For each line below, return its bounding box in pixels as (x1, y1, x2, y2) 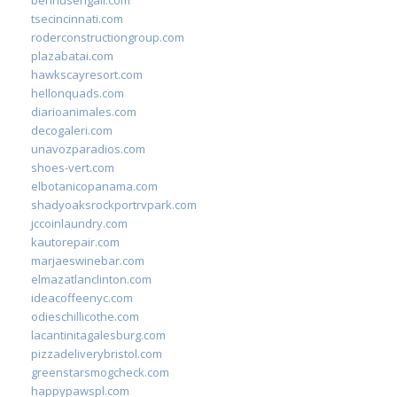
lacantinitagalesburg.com (31, 326, 166, 343)
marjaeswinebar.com (31, 252, 144, 269)
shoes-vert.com (31, 159, 114, 175)
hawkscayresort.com (31, 66, 143, 82)
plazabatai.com (31, 47, 113, 64)
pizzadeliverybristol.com (31, 345, 162, 362)
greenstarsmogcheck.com (31, 363, 169, 380)
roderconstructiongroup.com (31, 28, 184, 45)
